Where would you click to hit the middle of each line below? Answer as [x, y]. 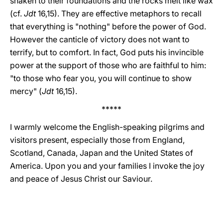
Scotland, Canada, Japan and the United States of [102, 153]
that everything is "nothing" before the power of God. [108, 26]
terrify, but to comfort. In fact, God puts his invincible [107, 52]
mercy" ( [26, 91]
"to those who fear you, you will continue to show [101, 78]
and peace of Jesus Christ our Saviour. [81, 179]
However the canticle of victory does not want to [100, 39]
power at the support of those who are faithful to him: [109, 65]
